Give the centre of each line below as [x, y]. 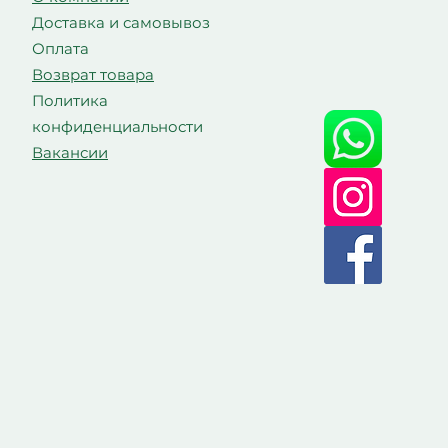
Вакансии [70, 152]
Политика [70, 100]
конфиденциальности [121, 126]
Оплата [64, 48]
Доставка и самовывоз [125, 22]
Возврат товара [93, 74]
